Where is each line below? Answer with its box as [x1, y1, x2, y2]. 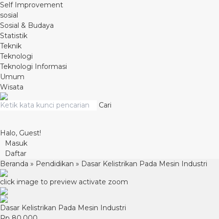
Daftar [5, 149, 26, 158]
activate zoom [79, 177, 128, 186]
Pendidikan [36, 159, 74, 168]
